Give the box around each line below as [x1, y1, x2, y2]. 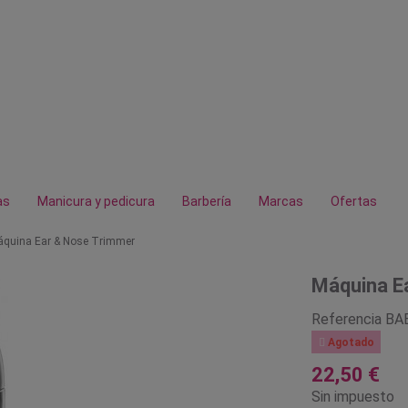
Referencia [311, 310, 382, 328]
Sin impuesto [311, 387, 394, 405]
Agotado [324, 335, 374, 349]
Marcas [259, 194, 303, 209]
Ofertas [331, 194, 377, 209]
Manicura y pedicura [37, 194, 155, 209]
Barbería [182, 194, 231, 209]
